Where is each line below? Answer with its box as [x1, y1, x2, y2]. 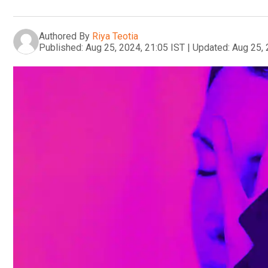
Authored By [39, 30, 90, 42]
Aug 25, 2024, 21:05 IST [86, 41, 185, 53]
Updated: [193, 41, 230, 53]
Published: [39, 41, 83, 53]
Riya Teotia [92, 30, 138, 42]
